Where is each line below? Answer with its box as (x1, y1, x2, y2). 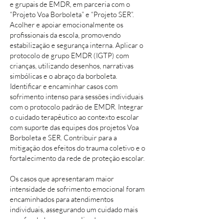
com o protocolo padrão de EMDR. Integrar (10, 102, 143, 111)
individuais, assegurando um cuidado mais (10, 205, 138, 214)
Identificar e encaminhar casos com (10, 82, 118, 91)
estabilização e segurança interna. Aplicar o (10, 41, 143, 50)
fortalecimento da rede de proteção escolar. (10, 153, 145, 163)
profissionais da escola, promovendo (10, 30, 121, 40)
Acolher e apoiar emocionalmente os (10, 20, 123, 29)
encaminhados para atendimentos (10, 195, 113, 204)
